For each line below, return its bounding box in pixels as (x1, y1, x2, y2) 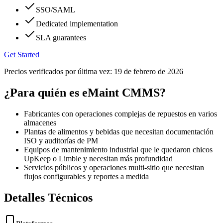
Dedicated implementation (36, 19, 118, 28)
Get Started (4, 50, 39, 59)
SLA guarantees (36, 33, 86, 42)
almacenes (24, 118, 56, 127)
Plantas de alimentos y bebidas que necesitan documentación (24, 127, 214, 136)
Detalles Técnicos (4, 191, 93, 204)
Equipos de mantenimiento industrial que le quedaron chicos (24, 145, 213, 154)
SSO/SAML (36, 5, 75, 14)
